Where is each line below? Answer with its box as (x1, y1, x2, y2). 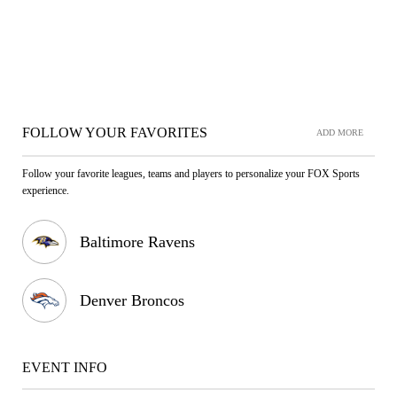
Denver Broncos (80, 292, 184, 309)
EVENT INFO (22, 360, 107, 375)
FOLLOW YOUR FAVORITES (22, 125, 207, 140)
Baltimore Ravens (80, 233, 195, 251)
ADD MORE (316, 128, 363, 137)
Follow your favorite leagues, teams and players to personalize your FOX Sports (22, 167, 360, 180)
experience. (22, 184, 69, 197)
